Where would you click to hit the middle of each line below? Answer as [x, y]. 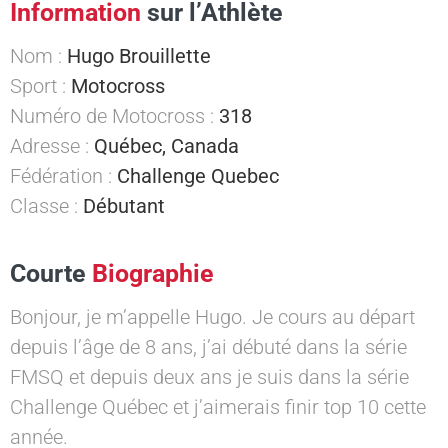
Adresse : [52, 145]
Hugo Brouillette [139, 55]
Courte [51, 274]
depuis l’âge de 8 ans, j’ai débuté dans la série [208, 347]
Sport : [40, 85]
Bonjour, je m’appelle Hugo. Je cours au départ [212, 317]
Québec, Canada [166, 145]
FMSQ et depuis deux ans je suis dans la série [209, 377]
